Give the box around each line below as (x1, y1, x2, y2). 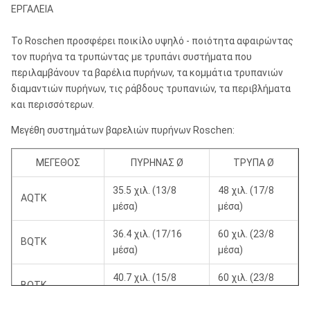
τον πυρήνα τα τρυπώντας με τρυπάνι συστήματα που (11, 51, 252, 62)
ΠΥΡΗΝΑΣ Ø (130, 157, 183, 168)
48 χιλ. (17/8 (218, 185, 274, 196)
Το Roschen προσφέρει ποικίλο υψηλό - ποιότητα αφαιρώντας (11, 35, 293, 46)
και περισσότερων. (11, 99, 94, 110)
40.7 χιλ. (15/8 (113, 272, 176, 283)
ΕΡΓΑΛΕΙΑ (11, 3, 53, 15)
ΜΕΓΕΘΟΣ (36, 157, 80, 168)
